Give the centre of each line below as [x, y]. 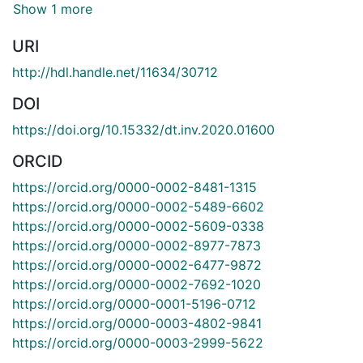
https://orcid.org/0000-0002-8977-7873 [137, 245]
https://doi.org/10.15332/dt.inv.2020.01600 [143, 129]
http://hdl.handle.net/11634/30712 [115, 72]
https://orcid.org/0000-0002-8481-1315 [135, 187]
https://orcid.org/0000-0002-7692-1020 [137, 284]
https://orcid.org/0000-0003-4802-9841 [137, 323]
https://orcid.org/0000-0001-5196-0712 [134, 303]
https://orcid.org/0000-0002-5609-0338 [138, 226]
